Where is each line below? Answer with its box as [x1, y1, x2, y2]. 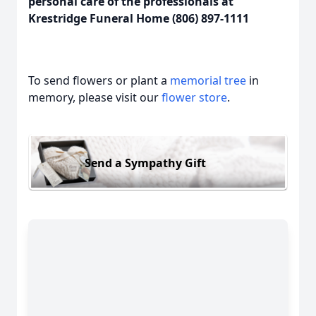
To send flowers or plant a [28, 73, 170, 88]
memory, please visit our [28, 90, 162, 105]
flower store [162, 90, 227, 105]
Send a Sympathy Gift [85, 154, 206, 171]
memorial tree [170, 73, 246, 88]
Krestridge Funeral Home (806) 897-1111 [28, 11, 249, 26]
